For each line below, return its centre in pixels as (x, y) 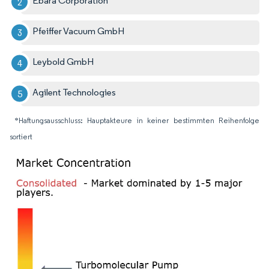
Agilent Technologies (74, 92)
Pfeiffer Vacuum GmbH (79, 31)
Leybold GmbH (63, 61)
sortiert (21, 136)
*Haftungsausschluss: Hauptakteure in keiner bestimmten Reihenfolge (137, 120)
